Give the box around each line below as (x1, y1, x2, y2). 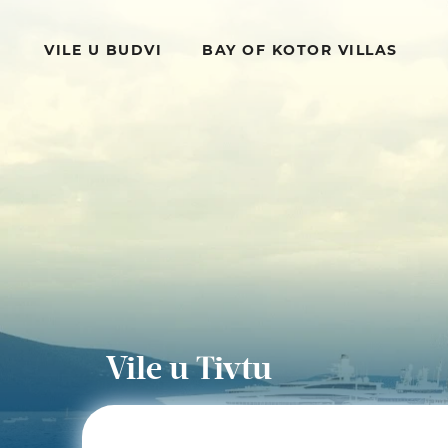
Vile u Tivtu (106, 349, 272, 387)
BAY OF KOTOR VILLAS (202, 41, 398, 59)
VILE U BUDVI (44, 41, 162, 59)
